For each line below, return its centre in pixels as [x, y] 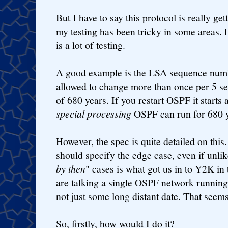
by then [71, 168]
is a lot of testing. [91, 45]
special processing [94, 113]
